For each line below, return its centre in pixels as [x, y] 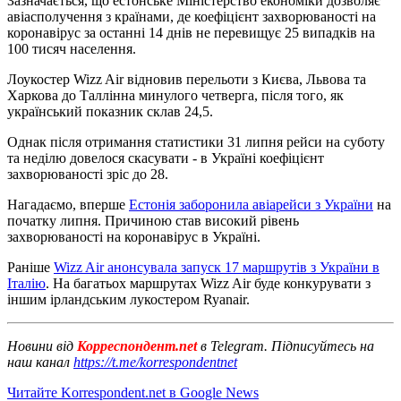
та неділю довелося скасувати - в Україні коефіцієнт [166, 158]
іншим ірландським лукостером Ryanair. [128, 299]
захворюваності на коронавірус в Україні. [134, 236]
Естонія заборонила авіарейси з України [251, 204]
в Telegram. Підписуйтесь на [287, 346]
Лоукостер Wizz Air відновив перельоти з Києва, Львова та [187, 79]
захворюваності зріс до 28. [88, 174]
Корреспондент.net [137, 346]
